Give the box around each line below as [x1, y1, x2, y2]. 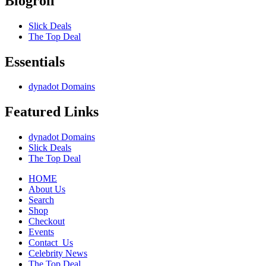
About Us [28, 184, 65, 195]
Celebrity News [28, 248, 87, 259]
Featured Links [5, 104, 99, 120]
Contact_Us [28, 237, 73, 248]
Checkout [28, 216, 65, 227]
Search [28, 195, 54, 205]
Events [28, 227, 54, 237]
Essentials [5, 53, 65, 69]
